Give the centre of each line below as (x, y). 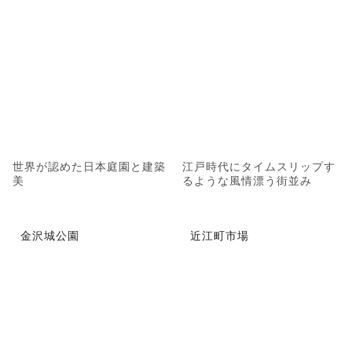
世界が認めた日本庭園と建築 (89, 165)
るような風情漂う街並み (247, 180)
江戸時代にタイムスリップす (259, 165)
